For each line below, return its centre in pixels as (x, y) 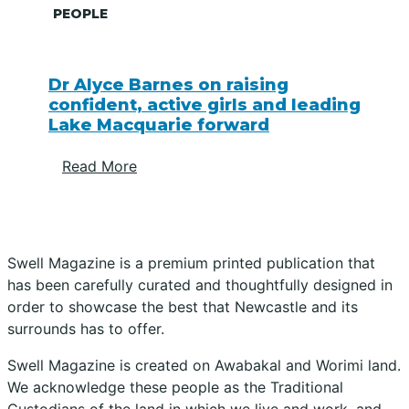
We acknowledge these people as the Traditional (175, 387)
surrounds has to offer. (86, 328)
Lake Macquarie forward (159, 125)
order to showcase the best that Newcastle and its (183, 306)
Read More (100, 166)
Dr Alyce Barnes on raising (168, 84)
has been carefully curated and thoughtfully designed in (200, 284)
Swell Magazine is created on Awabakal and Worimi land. (204, 365)
